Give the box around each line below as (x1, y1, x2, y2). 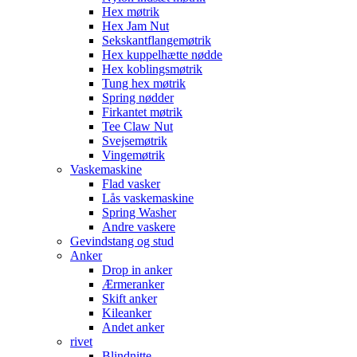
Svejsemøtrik (102, 134, 167, 147)
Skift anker (102, 292, 157, 305)
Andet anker (102, 320, 164, 334)
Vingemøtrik (102, 148, 165, 162)
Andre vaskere (102, 220, 175, 233)
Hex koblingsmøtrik (102, 62, 202, 76)
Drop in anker (102, 263, 172, 277)
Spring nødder (102, 91, 174, 104)
